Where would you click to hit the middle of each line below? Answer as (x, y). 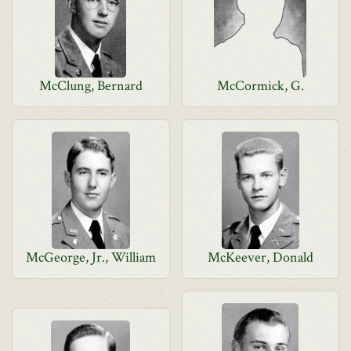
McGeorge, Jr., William (90, 257)
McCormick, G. (260, 86)
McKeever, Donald (260, 257)
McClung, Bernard (90, 86)
